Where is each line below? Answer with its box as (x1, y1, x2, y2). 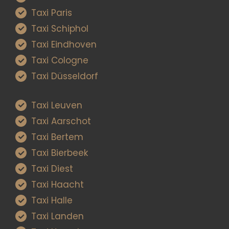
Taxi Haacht (31, 178, 84, 191)
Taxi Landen (31, 210, 84, 223)
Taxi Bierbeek (31, 146, 88, 159)
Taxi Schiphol (31, 22, 89, 35)
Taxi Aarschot (31, 114, 91, 127)
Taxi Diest (31, 163, 74, 175)
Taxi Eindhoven (31, 38, 97, 51)
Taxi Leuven (31, 99, 83, 111)
